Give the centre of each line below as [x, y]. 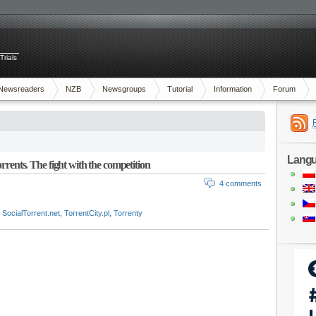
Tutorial [180, 89]
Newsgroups [124, 89]
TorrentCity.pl [87, 213]
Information [233, 89]
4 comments [241, 183]
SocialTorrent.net [31, 213]
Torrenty [128, 213]
